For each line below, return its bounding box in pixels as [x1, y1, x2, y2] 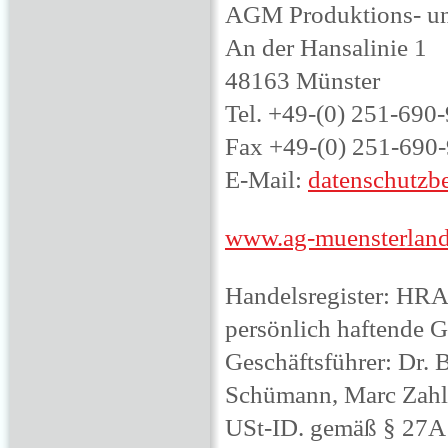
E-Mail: [225, 164, 308, 193]
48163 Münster [225, 65, 380, 94]
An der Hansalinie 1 [225, 32, 427, 61]
